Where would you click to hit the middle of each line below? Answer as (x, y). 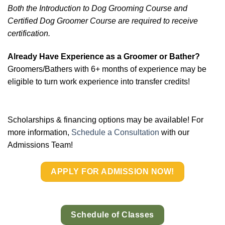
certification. (29, 34)
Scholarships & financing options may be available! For (105, 120)
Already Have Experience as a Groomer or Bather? (104, 57)
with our (174, 132)
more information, (39, 132)
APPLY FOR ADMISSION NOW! (113, 171)
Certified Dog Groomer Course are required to (90, 21)
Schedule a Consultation (115, 132)
